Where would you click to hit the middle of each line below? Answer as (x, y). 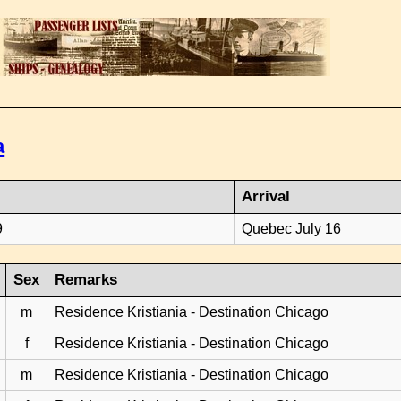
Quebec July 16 (292, 229)
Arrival (266, 196)
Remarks (86, 280)
